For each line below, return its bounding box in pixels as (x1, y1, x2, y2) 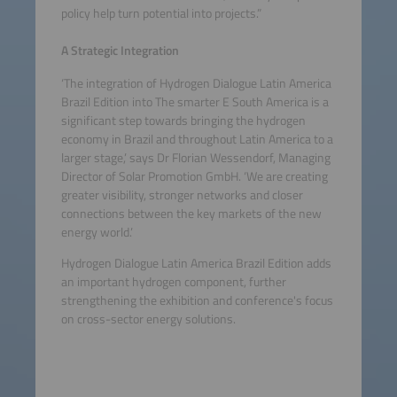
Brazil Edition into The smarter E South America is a (60, 91, 329, 112)
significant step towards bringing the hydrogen (60, 110, 306, 130)
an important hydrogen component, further (60, 272, 286, 292)
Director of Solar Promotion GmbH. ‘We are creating (60, 166, 328, 186)
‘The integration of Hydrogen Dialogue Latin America (60, 73, 331, 93)
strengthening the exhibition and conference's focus (60, 291, 333, 311)
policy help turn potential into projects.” (60, 4, 261, 24)
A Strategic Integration (60, 40, 179, 60)
